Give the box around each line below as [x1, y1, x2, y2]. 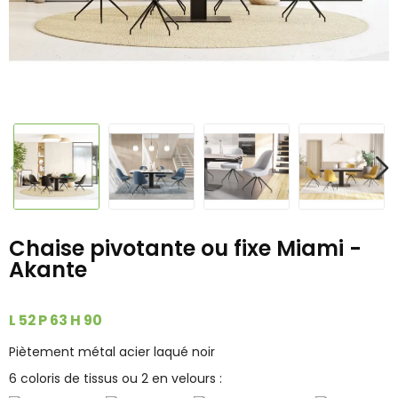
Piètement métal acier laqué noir [9, 342, 215, 361]
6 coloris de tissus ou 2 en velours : [9, 369, 222, 387]
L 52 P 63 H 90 [9, 310, 102, 331]
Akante [9, 254, 87, 284]
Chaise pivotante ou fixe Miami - [9, 233, 362, 263]
